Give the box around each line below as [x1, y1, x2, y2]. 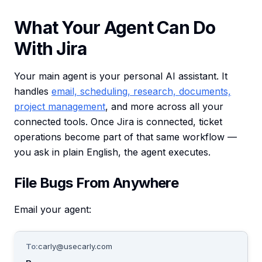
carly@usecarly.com [38, 242, 112, 251]
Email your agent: [14, 204, 91, 215]
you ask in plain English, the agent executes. [14, 146, 211, 158]
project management [14, 101, 105, 112]
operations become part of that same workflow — [14, 131, 237, 143]
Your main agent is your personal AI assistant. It [14, 70, 227, 82]
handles [14, 85, 51, 97]
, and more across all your [105, 101, 223, 112]
